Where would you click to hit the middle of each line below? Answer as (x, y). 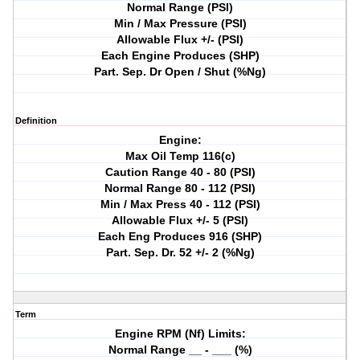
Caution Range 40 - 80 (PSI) (180, 172)
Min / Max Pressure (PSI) (180, 24)
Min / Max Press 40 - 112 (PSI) (180, 205)
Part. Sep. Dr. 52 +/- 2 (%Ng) (180, 253)
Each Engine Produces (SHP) (180, 56)
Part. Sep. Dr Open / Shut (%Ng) (180, 72)
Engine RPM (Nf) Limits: (180, 334)
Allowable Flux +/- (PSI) (180, 40)
